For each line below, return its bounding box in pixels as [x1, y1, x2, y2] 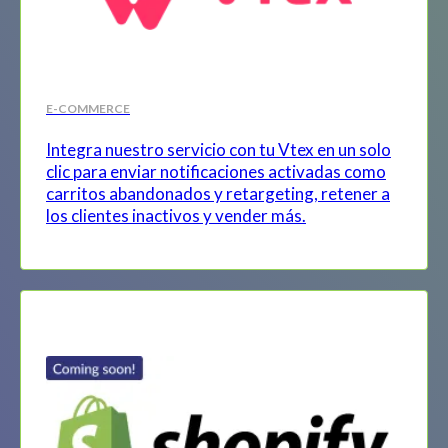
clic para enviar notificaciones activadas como [46, 160, 386, 182]
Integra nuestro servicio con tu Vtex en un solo [46, 138, 391, 160]
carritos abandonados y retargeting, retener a [46, 182, 390, 204]
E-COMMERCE [46, 100, 130, 116]
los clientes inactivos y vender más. [46, 204, 306, 226]
